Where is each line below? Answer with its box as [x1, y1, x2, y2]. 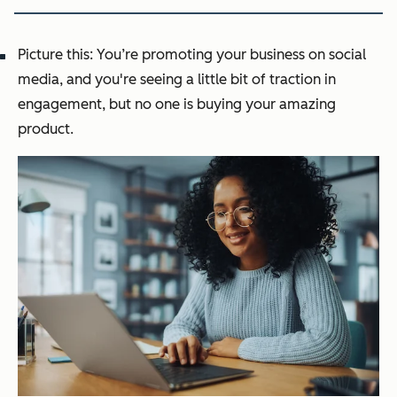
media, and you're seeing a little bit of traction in [18, 70, 336, 88]
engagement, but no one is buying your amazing [18, 95, 336, 113]
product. [18, 120, 74, 137]
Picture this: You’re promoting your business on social [18, 45, 366, 63]
